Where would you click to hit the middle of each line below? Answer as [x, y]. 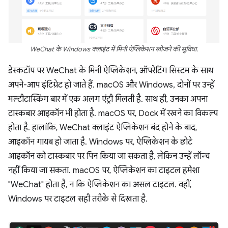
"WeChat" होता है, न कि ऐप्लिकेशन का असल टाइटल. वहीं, [100, 184]
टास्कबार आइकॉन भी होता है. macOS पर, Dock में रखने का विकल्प [113, 113]
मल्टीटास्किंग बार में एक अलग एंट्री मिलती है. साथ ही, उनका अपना [108, 99]
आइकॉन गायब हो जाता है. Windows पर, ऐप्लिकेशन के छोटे [100, 142]
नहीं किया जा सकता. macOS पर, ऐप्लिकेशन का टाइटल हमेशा [104, 170]
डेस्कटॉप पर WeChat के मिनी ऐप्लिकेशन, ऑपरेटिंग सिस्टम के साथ [111, 70]
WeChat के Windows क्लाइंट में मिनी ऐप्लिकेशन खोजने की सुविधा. [114, 49]
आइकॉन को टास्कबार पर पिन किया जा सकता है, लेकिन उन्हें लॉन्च [109, 156]
